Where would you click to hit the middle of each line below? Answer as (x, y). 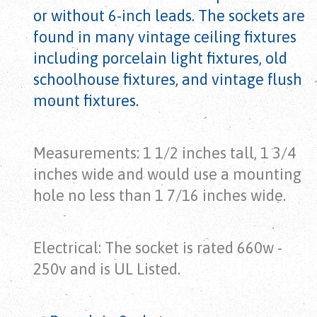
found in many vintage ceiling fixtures (165, 37)
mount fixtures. (86, 101)
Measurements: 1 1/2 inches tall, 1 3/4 (165, 153)
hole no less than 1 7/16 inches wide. (160, 196)
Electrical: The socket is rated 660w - (158, 248)
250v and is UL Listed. (107, 269)
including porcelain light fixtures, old (160, 58)
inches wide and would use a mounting (167, 174)
